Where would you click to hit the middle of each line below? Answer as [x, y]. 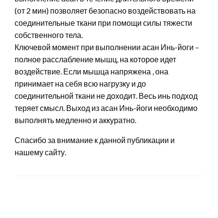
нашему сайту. [40, 152]
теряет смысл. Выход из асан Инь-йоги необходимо [106, 108]
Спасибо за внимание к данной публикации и [95, 140]
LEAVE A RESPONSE [54, 211]
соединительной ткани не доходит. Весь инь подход [106, 95]
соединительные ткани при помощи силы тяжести [103, 22]
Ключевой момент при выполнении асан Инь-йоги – [107, 47]
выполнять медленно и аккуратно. [75, 120]
